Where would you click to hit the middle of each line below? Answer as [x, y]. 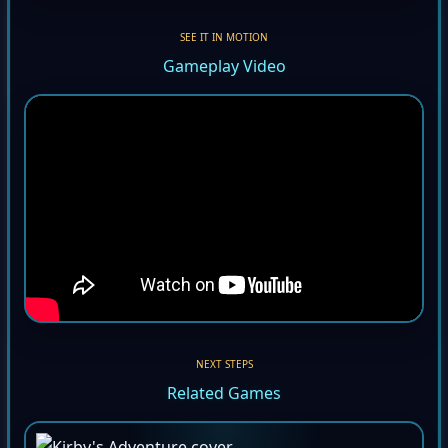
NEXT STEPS [224, 367]
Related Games [224, 396]
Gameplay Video [224, 69]
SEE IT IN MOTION [224, 40]
